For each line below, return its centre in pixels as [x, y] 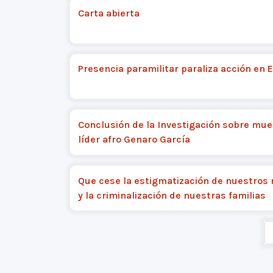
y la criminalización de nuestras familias [172, 195]
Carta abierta [108, 13]
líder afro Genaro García [134, 140]
